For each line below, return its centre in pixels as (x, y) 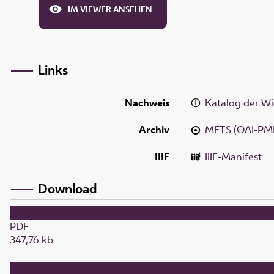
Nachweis (147, 102)
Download (68, 188)
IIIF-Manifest (234, 156)
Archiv (154, 129)
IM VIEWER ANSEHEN (110, 9)
